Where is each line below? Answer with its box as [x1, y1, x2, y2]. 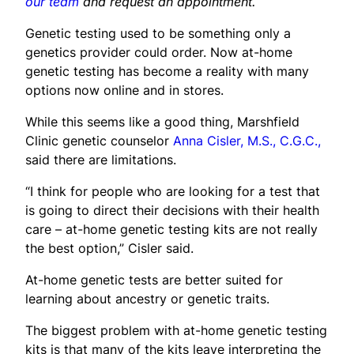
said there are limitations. [25, 151, 176, 168]
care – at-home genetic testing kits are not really [25, 220, 318, 237]
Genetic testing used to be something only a [25, 24, 291, 41]
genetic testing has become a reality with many [25, 62, 309, 79]
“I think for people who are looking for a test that [25, 183, 320, 199]
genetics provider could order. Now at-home [25, 43, 292, 60]
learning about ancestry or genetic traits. [25, 290, 269, 307]
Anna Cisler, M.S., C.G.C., [173, 132, 321, 149]
